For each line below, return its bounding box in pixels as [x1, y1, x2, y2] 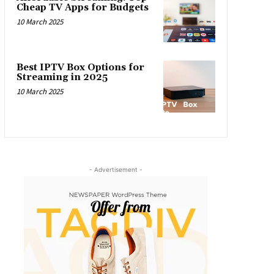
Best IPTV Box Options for [16, 62, 144, 74]
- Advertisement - [89, 165, 143, 173]
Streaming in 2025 [16, 72, 108, 84]
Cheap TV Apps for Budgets [16, 1, 149, 13]
